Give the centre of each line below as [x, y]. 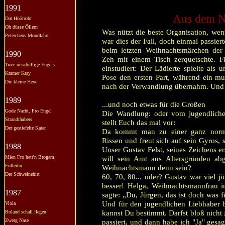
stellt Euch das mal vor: [139, 122]
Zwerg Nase [17, 220]
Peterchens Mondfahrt [27, 35]
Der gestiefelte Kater [25, 128]
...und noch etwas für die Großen [154, 104]
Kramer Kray [18, 73]
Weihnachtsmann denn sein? [147, 167]
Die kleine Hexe [21, 82]
